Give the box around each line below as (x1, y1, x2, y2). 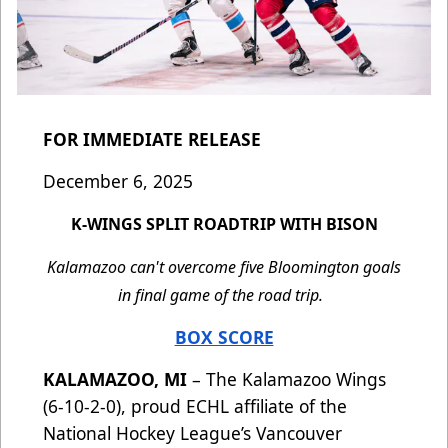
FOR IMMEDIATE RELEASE (43, 127, 261, 152)
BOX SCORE (174, 325, 274, 350)
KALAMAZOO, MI (43, 367, 187, 392)
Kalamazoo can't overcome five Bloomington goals (47, 256, 401, 279)
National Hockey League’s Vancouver (43, 421, 342, 446)
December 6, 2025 (43, 169, 193, 194)
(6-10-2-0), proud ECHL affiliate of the (43, 394, 347, 419)
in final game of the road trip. (117, 284, 331, 307)
